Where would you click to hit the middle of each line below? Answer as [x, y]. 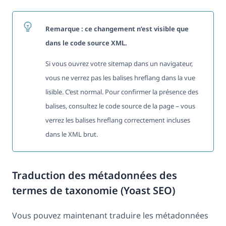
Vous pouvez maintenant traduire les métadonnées [110, 215]
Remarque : [64, 29]
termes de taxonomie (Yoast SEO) [94, 190]
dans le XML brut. [71, 134]
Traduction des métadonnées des [95, 175]
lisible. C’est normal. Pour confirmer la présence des [122, 92]
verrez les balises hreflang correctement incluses [118, 120]
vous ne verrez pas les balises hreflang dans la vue [120, 77]
